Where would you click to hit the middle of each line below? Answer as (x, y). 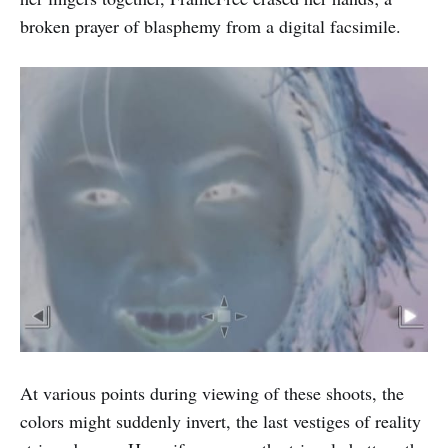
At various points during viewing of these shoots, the (212, 393)
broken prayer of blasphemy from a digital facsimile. (210, 26)
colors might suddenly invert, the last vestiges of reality (220, 421)
